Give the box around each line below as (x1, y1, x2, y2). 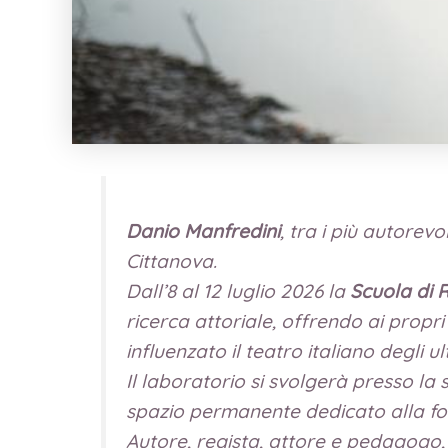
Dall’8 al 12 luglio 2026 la (125, 279, 350, 304)
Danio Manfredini (125, 219, 280, 244)
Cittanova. (125, 249, 217, 274)
